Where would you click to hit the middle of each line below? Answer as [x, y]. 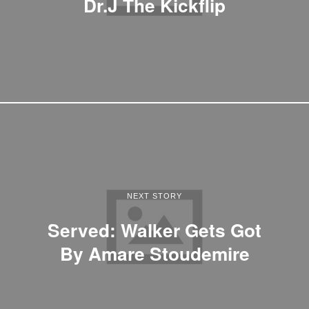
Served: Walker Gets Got [154, 229]
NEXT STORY [154, 196]
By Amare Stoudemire [154, 253]
